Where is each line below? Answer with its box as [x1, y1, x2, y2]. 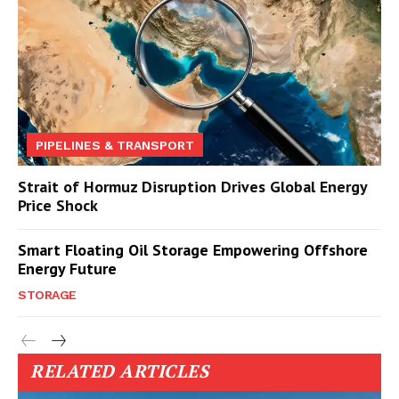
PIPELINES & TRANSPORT [36, 138, 194, 153]
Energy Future [18, 258, 117, 280]
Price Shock [18, 195, 98, 216]
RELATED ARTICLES [30, 359, 208, 384]
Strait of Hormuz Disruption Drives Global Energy [18, 176, 368, 198]
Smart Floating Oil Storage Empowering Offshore [18, 240, 368, 261]
